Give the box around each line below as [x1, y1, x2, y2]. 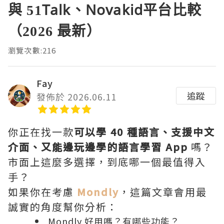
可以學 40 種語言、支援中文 [74, 124, 215, 139]
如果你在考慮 [8, 184, 77, 199]
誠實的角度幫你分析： [8, 199, 118, 214]
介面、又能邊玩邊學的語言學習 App [8, 139, 188, 154]
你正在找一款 [8, 124, 74, 139]
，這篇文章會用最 [119, 184, 207, 199]
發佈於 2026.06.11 [36, 90, 116, 103]
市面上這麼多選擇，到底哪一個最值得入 [8, 154, 206, 169]
